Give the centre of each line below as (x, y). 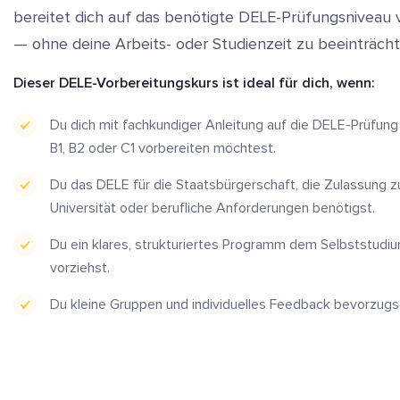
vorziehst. (80, 268)
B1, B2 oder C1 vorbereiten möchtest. (163, 148)
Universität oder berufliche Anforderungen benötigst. (212, 208)
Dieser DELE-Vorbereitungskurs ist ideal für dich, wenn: (194, 83)
